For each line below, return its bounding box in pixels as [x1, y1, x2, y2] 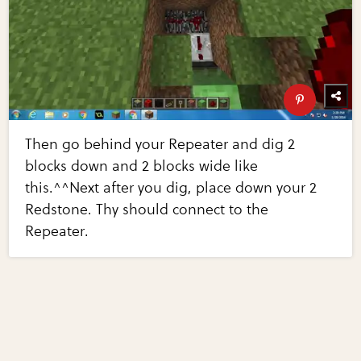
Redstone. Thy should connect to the [25, 200, 269, 218]
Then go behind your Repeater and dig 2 [25, 135, 296, 153]
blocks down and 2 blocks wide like [25, 156, 259, 175]
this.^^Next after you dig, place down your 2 [25, 178, 317, 197]
